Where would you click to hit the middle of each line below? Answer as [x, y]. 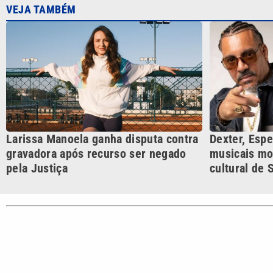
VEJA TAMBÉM [41, 10]
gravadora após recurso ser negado [96, 154]
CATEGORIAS [158, 258]
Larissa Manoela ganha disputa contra [102, 139]
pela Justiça [37, 168]
